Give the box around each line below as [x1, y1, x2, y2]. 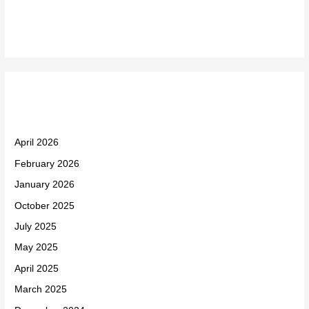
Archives [14, 93, 83, 113]
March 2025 [14, 284, 68, 295]
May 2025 [14, 242, 59, 253]
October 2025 [14, 200, 75, 211]
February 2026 [14, 158, 80, 169]
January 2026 [14, 179, 75, 190]
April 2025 [14, 263, 59, 274]
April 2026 [14, 137, 59, 148]
